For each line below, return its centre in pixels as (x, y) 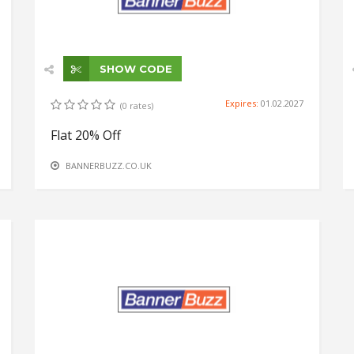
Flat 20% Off (86, 135)
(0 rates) (137, 105)
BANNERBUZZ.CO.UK (109, 165)
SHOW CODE (134, 68)
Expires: (243, 103)
